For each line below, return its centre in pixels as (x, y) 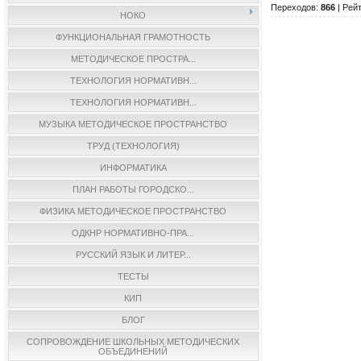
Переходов (293, 7)
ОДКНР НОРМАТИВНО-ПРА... (133, 233)
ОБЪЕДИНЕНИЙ (133, 351)
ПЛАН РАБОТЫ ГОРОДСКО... (133, 189)
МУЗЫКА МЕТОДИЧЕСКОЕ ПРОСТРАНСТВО (133, 124)
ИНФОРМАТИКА (133, 168)
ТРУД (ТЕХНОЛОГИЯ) (133, 146)
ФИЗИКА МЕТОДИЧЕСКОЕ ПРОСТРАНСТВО (133, 211)
